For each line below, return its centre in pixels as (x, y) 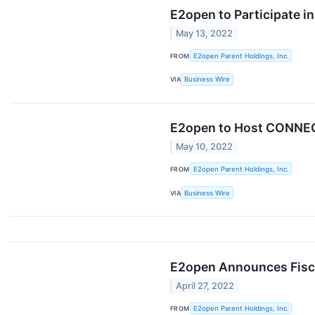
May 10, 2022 (205, 147)
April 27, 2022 (205, 286)
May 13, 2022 (205, 34)
